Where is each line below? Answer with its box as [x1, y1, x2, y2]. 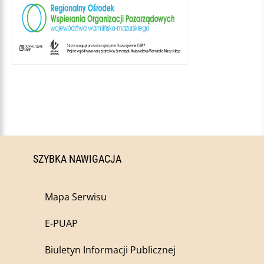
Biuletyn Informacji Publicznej [45, 243, 176, 257]
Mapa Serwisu [45, 190, 107, 204]
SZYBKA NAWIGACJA [33, 153, 121, 166]
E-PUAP [45, 217, 78, 230]
